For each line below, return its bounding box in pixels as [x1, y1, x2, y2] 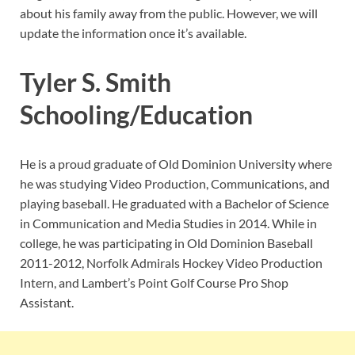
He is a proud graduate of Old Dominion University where [20, 156, 332, 172]
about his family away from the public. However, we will [20, 6, 318, 21]
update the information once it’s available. [20, 25, 246, 41]
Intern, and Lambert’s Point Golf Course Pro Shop [20, 275, 288, 291]
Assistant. [20, 295, 74, 311]
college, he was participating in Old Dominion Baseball [20, 235, 313, 251]
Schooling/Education [20, 99, 253, 131]
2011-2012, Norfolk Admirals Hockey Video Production [20, 255, 323, 271]
